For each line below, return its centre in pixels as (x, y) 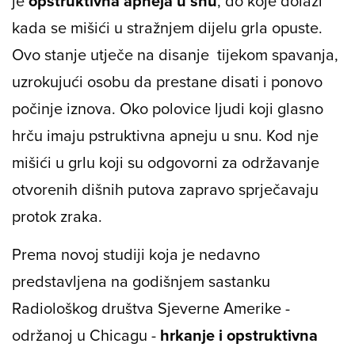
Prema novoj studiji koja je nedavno (136, 254)
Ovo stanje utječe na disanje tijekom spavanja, (175, 54)
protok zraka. (57, 216)
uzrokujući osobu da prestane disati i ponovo (167, 81)
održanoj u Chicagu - (86, 334)
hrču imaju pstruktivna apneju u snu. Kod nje (165, 135)
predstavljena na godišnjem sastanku (141, 281)
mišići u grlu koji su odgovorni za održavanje (166, 162)
